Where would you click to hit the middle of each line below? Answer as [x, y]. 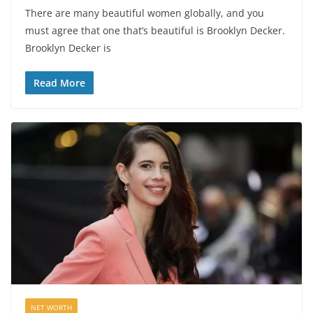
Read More [59, 83]
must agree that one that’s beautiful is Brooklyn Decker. [155, 31]
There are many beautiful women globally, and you [145, 13]
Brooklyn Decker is [68, 48]
